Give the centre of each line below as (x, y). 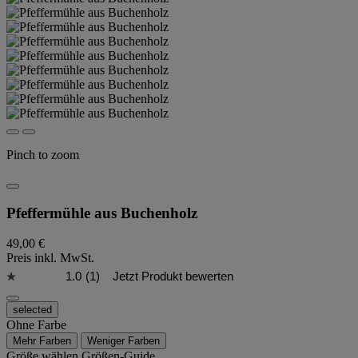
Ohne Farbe (36, 325)
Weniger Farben (123, 341)
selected (32, 310)
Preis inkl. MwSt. (50, 258)
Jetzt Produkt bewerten (173, 276)
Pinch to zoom (43, 155)
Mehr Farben (42, 341)
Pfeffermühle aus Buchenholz (102, 213)
